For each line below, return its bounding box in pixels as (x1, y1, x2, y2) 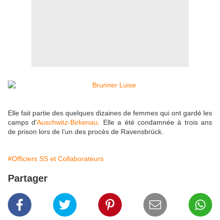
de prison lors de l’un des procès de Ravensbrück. (8, 128, 165, 136)
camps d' (8, 118, 37, 127)
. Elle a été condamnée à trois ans (98, 118, 212, 127)
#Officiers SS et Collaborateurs (8, 155, 104, 163)
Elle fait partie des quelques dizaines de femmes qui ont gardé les (8, 109, 212, 117)
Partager (8, 173, 48, 184)
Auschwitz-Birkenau (37, 118, 98, 127)
